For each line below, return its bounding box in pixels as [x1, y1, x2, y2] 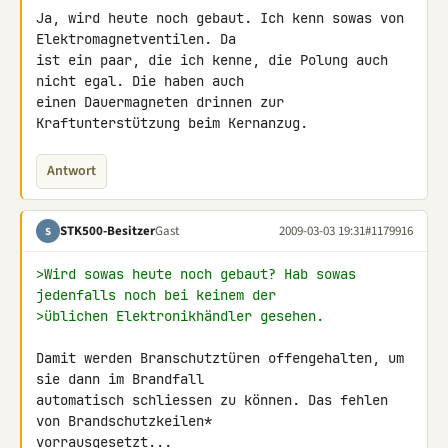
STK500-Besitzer [60, 221, 155, 240]
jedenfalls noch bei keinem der [36, 286, 276, 304]
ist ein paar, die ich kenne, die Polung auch [36, 51, 388, 69]
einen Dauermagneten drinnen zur [36, 93, 284, 111]
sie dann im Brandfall [36, 370, 212, 388]
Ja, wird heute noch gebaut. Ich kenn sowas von [36, 9, 404, 27]
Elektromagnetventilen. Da [36, 30, 244, 48]
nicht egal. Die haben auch [36, 72, 252, 90]
